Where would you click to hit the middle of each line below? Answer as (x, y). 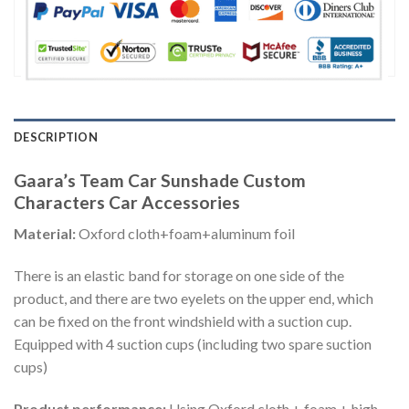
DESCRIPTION (56, 136)
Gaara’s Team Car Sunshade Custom (160, 180)
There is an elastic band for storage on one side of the (179, 275)
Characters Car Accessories (127, 202)
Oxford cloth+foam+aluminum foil (187, 234)
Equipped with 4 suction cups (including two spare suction (193, 343)
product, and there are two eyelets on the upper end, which (194, 298)
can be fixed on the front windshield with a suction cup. (183, 320)
